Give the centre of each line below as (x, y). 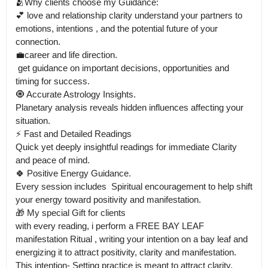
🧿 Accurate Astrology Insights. (76, 94)
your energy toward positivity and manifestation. (108, 199)
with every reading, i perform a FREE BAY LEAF (110, 226)
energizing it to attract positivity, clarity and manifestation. (126, 252)
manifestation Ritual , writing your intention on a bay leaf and (132, 239)
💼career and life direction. (66, 54)
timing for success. (54, 81)
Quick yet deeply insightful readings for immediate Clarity (126, 147)
